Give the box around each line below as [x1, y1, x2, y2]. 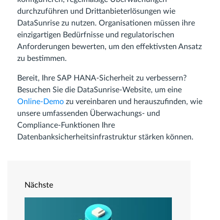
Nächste [25, 181, 53, 189]
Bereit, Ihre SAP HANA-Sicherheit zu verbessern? [17, 74, 187, 82]
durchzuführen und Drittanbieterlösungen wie [17, 7, 175, 15]
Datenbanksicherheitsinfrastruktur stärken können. [17, 133, 193, 141]
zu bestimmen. [17, 54, 67, 62]
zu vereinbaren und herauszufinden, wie [64, 97, 202, 106]
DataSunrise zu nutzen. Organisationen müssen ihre [17, 19, 195, 27]
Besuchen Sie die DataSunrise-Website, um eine [17, 85, 182, 94]
